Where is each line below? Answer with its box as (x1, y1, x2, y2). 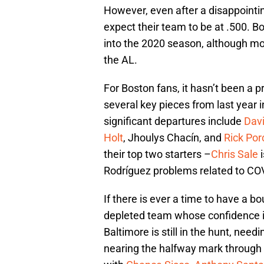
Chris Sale (211, 148, 258, 161)
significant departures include (104, 115, 244, 128)
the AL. (104, 54, 137, 67)
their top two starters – (104, 148, 211, 161)
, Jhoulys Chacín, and (123, 131, 224, 144)
